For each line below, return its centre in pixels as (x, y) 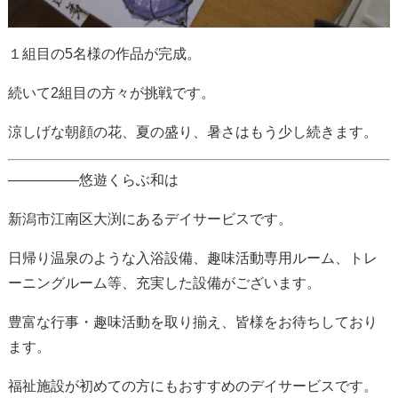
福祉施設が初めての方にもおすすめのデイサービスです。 (192, 386)
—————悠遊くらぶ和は (93, 180)
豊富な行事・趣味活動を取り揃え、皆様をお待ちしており (192, 322)
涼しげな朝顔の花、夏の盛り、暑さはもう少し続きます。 (192, 132)
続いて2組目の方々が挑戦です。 (111, 93)
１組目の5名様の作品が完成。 (104, 54)
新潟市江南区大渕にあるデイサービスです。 (150, 219)
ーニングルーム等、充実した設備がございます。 (164, 283)
